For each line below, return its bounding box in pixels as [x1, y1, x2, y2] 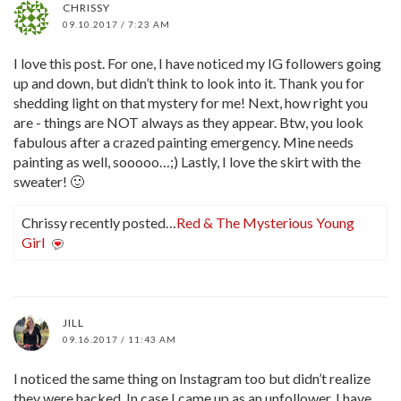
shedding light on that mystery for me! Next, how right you [13, 93, 368, 111]
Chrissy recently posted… [21, 213, 176, 231]
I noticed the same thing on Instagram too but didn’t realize [13, 369, 371, 387]
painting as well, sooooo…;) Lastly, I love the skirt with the [13, 152, 361, 170]
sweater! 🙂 [13, 172, 84, 190]
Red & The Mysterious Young [176, 213, 354, 231]
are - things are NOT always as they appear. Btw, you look [13, 113, 363, 131]
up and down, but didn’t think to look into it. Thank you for [13, 73, 364, 91]
